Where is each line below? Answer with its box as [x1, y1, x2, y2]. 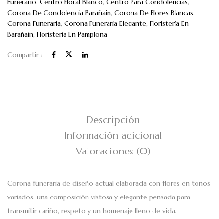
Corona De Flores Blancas [114, 8, 193, 18]
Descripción [86, 114, 140, 127]
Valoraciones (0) [75, 145, 151, 158]
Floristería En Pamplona [37, 30, 107, 39]
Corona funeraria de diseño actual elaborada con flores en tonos [7, 179, 210, 188]
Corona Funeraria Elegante [64, 19, 146, 28]
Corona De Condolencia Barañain [7, 8, 111, 18]
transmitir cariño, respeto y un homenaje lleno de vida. [7, 206, 176, 216]
